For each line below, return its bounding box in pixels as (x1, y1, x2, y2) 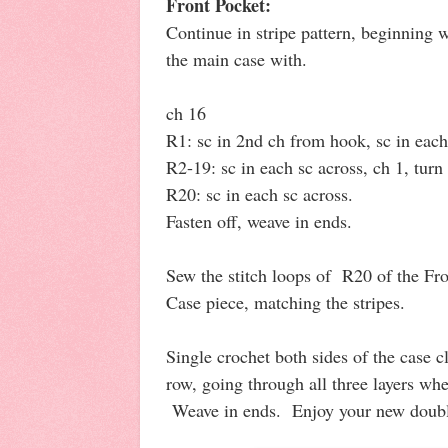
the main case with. (166, 46, 307, 71)
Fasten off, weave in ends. (166, 208, 352, 233)
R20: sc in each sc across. (166, 181, 353, 206)
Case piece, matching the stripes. (166, 289, 405, 314)
